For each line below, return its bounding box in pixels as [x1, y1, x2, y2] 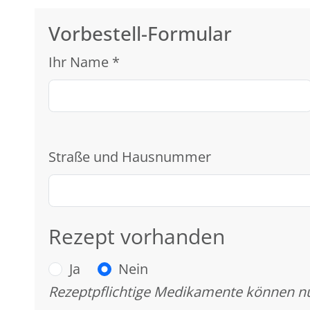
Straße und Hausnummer [48, 147, 211, 167]
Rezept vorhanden [48, 222, 225, 251]
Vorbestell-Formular [48, 20, 232, 47]
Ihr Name [48, 53, 112, 72]
